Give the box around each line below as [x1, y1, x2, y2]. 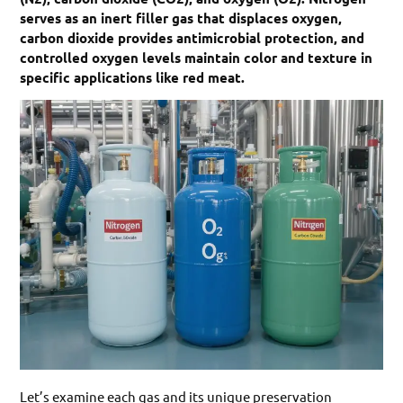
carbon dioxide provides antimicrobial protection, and [20, 28, 365, 47]
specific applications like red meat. [20, 67, 246, 86]
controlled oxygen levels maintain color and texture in [20, 48, 373, 67]
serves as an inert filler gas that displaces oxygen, [20, 8, 343, 27]
